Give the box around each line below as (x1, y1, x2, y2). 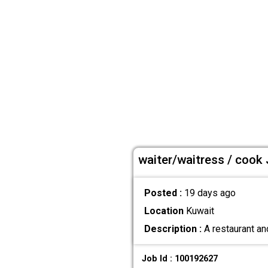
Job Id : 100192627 (142, 253, 218, 264)
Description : (144, 223, 202, 235)
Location (144, 205, 184, 217)
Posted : (144, 187, 184, 199)
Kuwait (183, 205, 214, 217)
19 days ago (184, 187, 236, 199)
